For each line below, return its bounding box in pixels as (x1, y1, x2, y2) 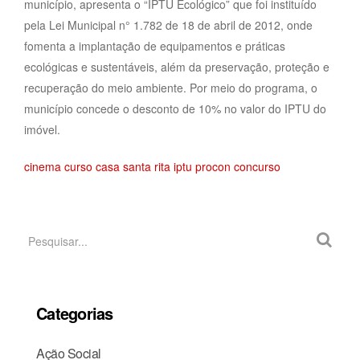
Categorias (36, 301, 113, 325)
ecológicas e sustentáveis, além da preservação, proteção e (24, 58, 329, 75)
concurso (234, 157, 280, 174)
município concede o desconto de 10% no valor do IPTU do (24, 100, 326, 117)
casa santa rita (96, 157, 170, 174)
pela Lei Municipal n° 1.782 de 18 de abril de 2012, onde (24, 16, 313, 33)
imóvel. (24, 121, 60, 137)
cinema (24, 157, 61, 174)
